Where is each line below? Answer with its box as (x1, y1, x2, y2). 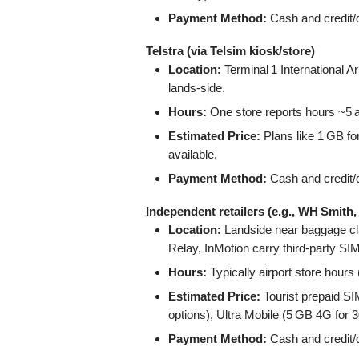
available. (168, 147, 217, 161)
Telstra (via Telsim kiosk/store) (146, 43, 315, 58)
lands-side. (168, 80, 225, 95)
